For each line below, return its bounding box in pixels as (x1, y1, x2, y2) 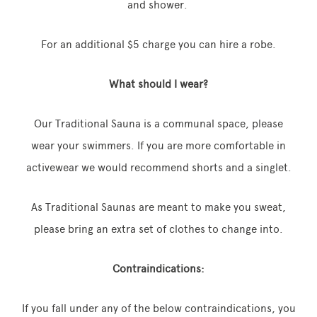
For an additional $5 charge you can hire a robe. (41, 38, 276, 51)
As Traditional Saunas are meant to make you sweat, (31, 201, 286, 214)
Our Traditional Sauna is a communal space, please (34, 117, 283, 130)
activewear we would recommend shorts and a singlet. (25, 161, 292, 174)
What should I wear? (109, 78, 208, 91)
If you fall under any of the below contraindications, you (21, 302, 296, 315)
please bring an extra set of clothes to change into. (34, 223, 283, 236)
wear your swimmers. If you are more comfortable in (31, 139, 286, 152)
